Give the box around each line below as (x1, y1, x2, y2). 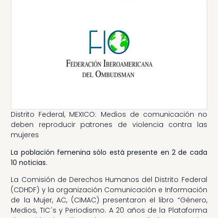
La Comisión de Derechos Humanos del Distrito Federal (11, 174, 207, 184)
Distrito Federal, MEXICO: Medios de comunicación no (11, 109, 207, 120)
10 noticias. (11, 157, 48, 167)
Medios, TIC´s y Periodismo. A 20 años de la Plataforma (11, 205, 207, 215)
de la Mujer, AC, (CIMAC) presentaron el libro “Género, (11, 195, 207, 205)
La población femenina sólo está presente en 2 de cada (11, 147, 207, 157)
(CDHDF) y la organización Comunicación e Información (11, 184, 207, 195)
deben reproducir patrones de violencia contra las (11, 120, 207, 130)
